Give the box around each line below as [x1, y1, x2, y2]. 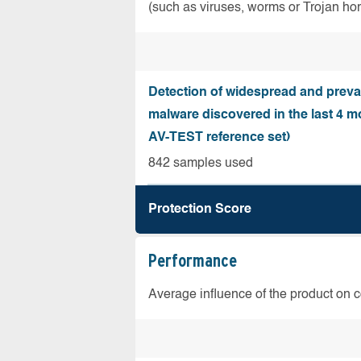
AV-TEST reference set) [148, 131, 290, 144]
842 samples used [148, 157, 253, 170]
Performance [148, 250, 237, 271]
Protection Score [148, 203, 251, 216]
